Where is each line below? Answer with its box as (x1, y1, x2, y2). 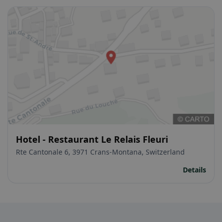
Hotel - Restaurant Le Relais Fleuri (16, 133, 168, 146)
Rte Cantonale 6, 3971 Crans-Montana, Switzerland (16, 147, 185, 157)
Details (183, 165, 206, 175)
